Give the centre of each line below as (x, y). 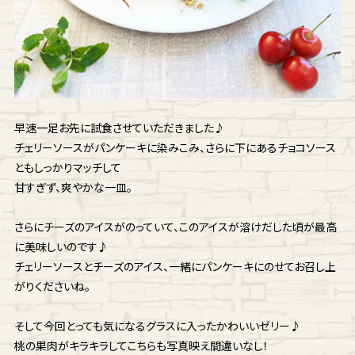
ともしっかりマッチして (67, 167)
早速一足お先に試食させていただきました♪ (119, 128)
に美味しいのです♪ (61, 246)
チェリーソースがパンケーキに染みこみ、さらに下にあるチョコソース (175, 147)
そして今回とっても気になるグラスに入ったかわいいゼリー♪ (157, 326)
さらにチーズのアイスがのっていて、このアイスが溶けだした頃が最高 (175, 227)
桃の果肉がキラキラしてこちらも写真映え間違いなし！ (141, 345)
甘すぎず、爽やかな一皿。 (73, 187)
